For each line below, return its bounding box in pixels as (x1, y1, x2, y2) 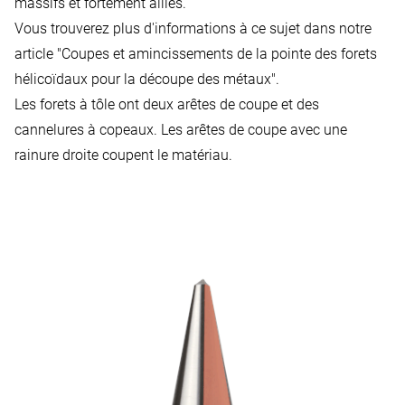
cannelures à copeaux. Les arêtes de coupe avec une (14, 120, 347, 138)
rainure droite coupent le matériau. (14, 146, 232, 164)
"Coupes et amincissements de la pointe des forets (57, 44, 377, 62)
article (14, 44, 57, 62)
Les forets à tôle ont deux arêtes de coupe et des (14, 95, 319, 113)
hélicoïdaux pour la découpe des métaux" (14, 70, 276, 88)
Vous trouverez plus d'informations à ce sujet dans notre (14, 19, 372, 37)
